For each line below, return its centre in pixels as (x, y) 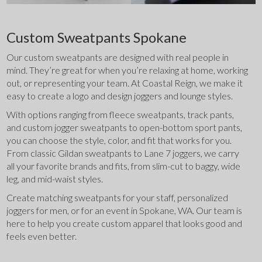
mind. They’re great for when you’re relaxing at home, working (127, 70)
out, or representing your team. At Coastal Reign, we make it (125, 83)
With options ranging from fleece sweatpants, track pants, (120, 115)
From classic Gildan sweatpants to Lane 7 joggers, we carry (123, 153)
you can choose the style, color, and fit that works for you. (119, 140)
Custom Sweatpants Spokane (97, 37)
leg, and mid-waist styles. (55, 179)
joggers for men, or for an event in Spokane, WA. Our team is (125, 211)
